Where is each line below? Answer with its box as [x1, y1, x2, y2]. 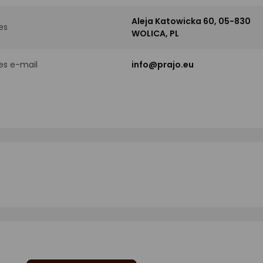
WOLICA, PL [131, 27, 179, 39]
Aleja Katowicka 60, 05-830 [131, 15, 251, 27]
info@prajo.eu [131, 58, 194, 70]
